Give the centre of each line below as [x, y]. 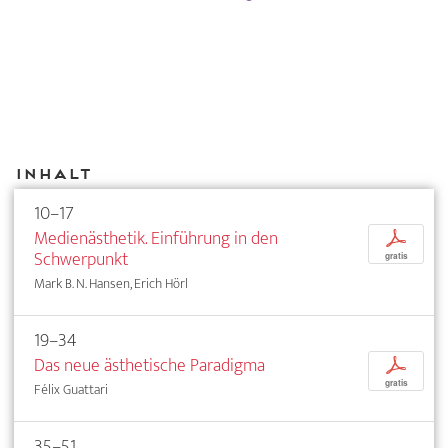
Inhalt [52, 173]
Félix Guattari [71, 390]
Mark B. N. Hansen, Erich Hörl [111, 284]
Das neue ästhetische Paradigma [149, 366]
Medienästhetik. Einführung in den [156, 239]
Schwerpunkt [81, 260]
